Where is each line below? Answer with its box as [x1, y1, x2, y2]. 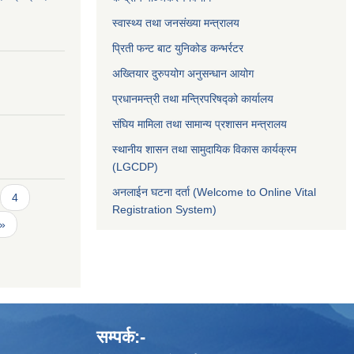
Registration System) [112, 202, 217, 216]
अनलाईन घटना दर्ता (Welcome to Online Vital [112, 185, 316, 198]
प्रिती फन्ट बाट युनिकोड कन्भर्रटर [112, 41, 243, 55]
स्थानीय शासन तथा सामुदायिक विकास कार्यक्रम [112, 142, 296, 156]
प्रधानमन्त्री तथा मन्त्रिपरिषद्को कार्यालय [112, 92, 273, 105]
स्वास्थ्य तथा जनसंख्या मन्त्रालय [112, 16, 239, 29]
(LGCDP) [112, 160, 158, 173]
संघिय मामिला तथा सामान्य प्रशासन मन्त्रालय [112, 117, 287, 130]
